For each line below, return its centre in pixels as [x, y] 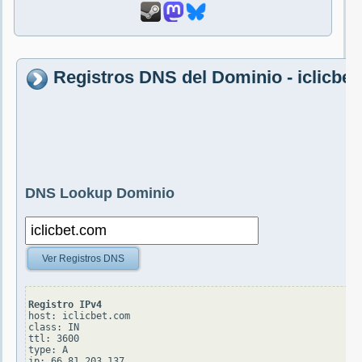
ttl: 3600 [54, 339]
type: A [48, 350]
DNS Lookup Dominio [100, 194]
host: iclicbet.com [79, 316]
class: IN [54, 328]
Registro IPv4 [65, 305]
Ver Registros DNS [83, 259]
